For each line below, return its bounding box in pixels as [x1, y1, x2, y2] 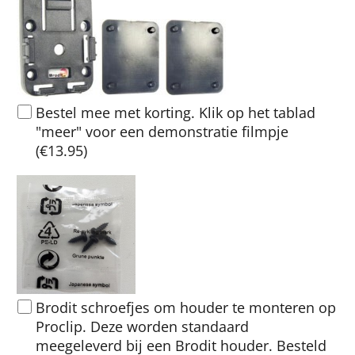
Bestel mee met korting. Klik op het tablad [36, 102, 315, 122]
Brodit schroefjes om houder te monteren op [36, 298, 336, 318]
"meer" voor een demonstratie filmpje [36, 121, 288, 141]
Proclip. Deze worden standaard [36, 317, 249, 337]
